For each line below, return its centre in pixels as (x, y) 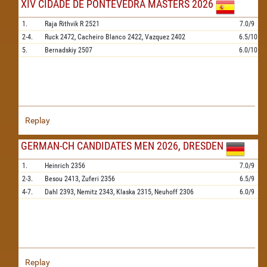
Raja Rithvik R (64, 24)
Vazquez (157, 37)
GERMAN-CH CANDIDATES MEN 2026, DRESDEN (122, 146)
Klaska (126, 192)
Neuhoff (166, 192)
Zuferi (90, 179)
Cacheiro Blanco (102, 37)
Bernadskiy (60, 50)
